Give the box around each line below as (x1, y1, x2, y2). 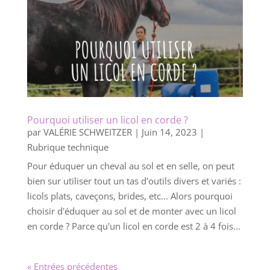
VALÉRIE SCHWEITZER (43, 125, 132, 138)
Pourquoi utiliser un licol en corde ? (27, 113, 188, 127)
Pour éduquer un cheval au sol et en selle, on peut (27, 159, 234, 172)
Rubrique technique (27, 140, 108, 153)
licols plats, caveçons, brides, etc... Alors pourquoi (27, 189, 233, 202)
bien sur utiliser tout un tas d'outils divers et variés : (27, 174, 241, 187)
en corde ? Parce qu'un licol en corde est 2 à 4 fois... (27, 219, 240, 232)
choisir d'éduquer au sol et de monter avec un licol (27, 204, 236, 217)
